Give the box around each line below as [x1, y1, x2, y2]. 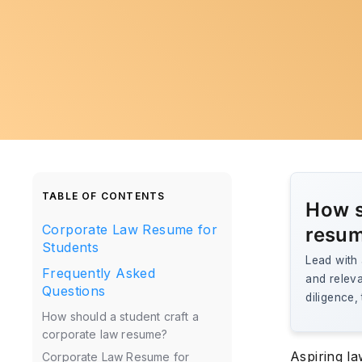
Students [42, 239, 99, 255]
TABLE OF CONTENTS [42, 190, 166, 202]
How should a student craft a [42, 309, 199, 323]
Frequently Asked [42, 265, 156, 281]
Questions [42, 283, 106, 299]
